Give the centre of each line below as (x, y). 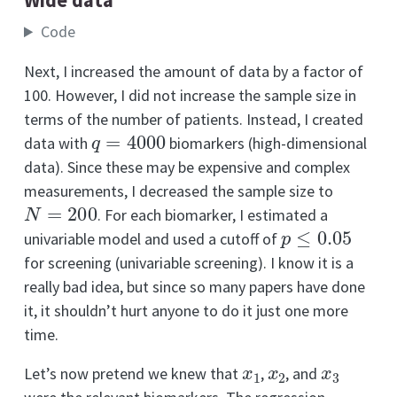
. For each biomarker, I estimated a (212, 215)
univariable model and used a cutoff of (152, 239)
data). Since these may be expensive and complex (187, 167)
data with (58, 144)
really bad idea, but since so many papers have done (195, 287)
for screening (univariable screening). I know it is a (189, 263)
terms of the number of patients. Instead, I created (194, 120)
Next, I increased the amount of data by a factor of (194, 72)
